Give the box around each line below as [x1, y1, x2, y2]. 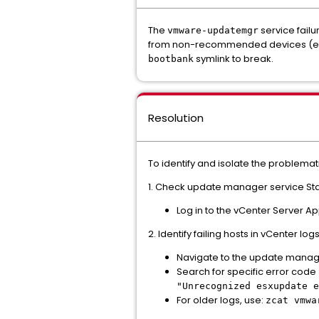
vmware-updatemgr [167, 25, 258, 36]
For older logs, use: [177, 293, 266, 307]
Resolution [148, 110, 204, 125]
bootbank [148, 53, 194, 64]
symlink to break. [194, 52, 273, 66]
